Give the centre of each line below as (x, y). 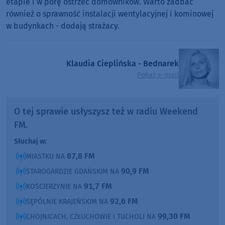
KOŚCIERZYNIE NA (55, 187)
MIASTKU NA (46, 157)
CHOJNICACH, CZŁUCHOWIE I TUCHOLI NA (92, 217)
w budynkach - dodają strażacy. (63, 26)
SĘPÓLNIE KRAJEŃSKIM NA (68, 202)
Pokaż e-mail (158, 75)
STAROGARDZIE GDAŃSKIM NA (74, 172)
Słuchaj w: (30, 142)
